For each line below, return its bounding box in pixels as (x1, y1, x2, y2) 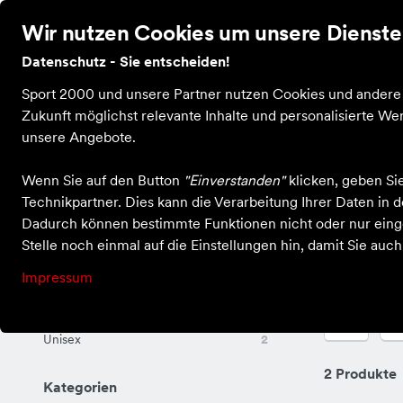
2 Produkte (323, 364, 397, 382)
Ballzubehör (43, 197, 275, 251)
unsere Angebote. (22, 128, 136, 146)
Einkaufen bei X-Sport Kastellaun (43, 172, 228, 188)
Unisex (43, 331, 81, 347)
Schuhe (150, 76, 200, 94)
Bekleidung (54, 76, 129, 94)
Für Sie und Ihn (44, 299, 143, 317)
